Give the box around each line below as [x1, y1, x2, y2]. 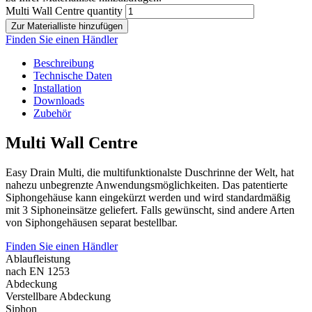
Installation [33, 82, 81, 95]
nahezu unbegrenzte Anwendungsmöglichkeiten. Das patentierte [6, 179, 288, 192]
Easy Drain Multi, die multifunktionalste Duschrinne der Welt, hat [6, 166, 294, 179]
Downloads [33, 95, 84, 107]
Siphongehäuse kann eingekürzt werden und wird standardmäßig [6, 192, 290, 204]
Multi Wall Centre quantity [6, 5, 123, 17]
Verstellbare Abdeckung [6, 290, 111, 303]
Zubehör [33, 107, 71, 120]
